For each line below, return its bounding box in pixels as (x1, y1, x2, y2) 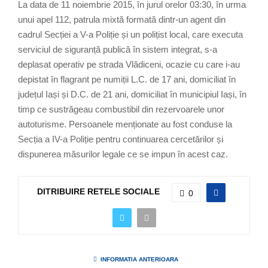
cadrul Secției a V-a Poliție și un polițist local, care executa (18, 29, 243, 39)
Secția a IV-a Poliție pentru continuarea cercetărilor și (18, 133, 223, 144)
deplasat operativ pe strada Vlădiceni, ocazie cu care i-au (18, 59, 240, 69)
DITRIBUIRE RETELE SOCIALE (37, 187, 160, 197)
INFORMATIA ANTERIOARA (100, 255, 178, 263)
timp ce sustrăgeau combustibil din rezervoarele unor (18, 103, 224, 114)
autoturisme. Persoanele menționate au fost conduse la (18, 118, 232, 129)
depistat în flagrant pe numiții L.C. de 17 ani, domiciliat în (18, 74, 236, 84)
